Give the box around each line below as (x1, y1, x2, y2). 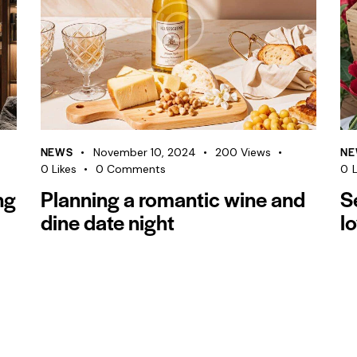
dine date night (40, 206, 175, 237)
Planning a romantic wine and (40, 182, 305, 214)
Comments (107, 161, 167, 176)
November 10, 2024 (92, 144, 196, 159)
